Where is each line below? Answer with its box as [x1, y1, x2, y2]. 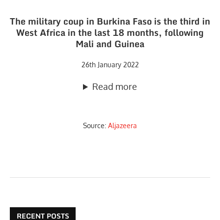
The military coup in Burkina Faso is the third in [10, 14, 210, 28]
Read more [92, 81, 137, 92]
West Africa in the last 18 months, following [16, 25, 204, 40]
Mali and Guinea [76, 36, 144, 51]
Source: [83, 121, 108, 130]
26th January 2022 [81, 60, 139, 69]
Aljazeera [108, 121, 137, 130]
